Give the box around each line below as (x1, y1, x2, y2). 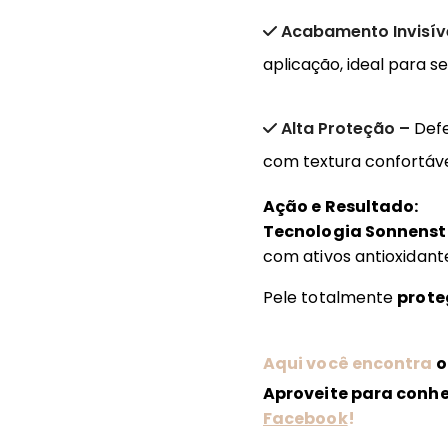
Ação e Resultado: (263, 194, 419, 218)
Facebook (263, 406, 348, 430)
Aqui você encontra (263, 351, 433, 375)
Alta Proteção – (281, 116, 414, 140)
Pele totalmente (263, 285, 398, 309)
